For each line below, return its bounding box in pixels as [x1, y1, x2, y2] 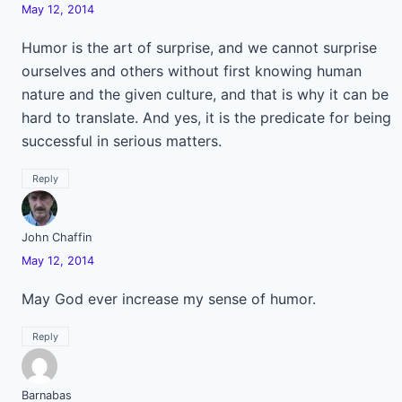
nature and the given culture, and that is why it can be [22, 85, 389, 103]
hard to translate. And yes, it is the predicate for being [22, 109, 391, 127]
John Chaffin [22, 231, 92, 244]
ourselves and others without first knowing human [22, 62, 362, 80]
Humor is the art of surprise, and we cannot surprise [22, 39, 377, 57]
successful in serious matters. [22, 132, 222, 150]
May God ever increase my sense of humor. [22, 290, 316, 308]
